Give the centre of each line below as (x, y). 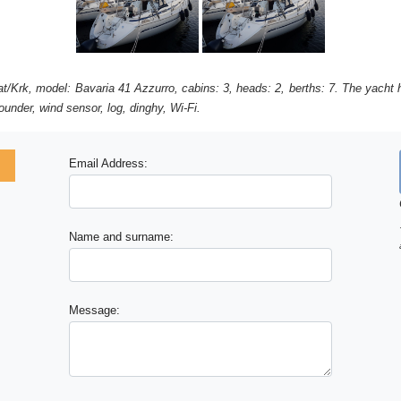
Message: (95, 310)
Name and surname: (122, 236)
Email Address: (109, 163)
